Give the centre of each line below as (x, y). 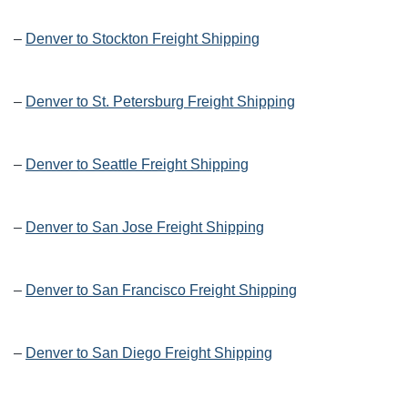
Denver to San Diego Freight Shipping (149, 353)
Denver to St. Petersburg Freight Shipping (160, 102)
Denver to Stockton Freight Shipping (143, 39)
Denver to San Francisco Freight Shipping (161, 291)
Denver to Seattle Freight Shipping (137, 165)
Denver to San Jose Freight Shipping (145, 228)
